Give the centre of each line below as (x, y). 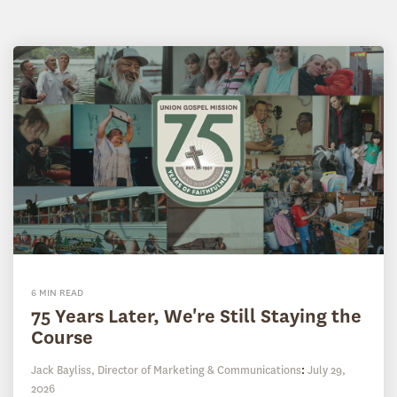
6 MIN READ (57, 292)
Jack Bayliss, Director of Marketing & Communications (166, 370)
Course (62, 337)
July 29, (327, 370)
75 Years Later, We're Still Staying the (196, 315)
